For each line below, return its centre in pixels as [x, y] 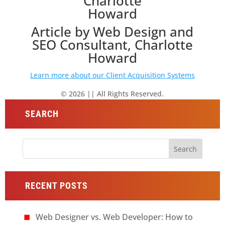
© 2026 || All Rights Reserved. [113, 94]
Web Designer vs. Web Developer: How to [114, 217]
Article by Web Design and [113, 32]
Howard [112, 58]
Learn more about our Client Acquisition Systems [112, 75]
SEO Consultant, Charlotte [112, 45]
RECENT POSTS [56, 186]
